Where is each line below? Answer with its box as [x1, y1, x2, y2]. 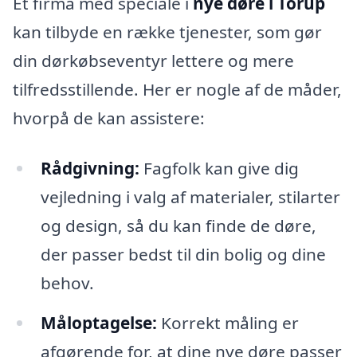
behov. [40, 272, 94, 295]
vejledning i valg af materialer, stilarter [40, 186, 340, 209]
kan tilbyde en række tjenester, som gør [13, 20, 322, 43]
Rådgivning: [40, 157, 139, 180]
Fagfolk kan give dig [139, 157, 299, 180]
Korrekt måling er [156, 312, 299, 335]
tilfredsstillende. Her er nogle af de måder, [13, 77, 342, 100]
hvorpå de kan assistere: [13, 106, 205, 129]
